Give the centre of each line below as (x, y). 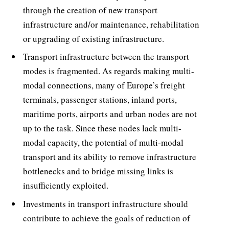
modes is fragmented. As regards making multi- (109, 71)
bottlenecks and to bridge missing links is (98, 171)
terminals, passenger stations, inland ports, (100, 100)
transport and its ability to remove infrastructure (110, 157)
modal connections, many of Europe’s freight (104, 85)
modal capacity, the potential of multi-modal (103, 143)
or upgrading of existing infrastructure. (94, 38)
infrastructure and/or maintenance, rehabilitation (111, 24)
